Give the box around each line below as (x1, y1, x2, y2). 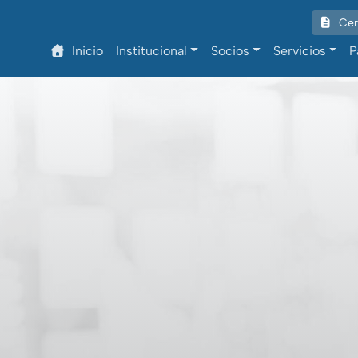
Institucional (116, 42, 188, 58)
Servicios (272, 42, 326, 58)
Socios (210, 42, 249, 58)
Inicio (72, 42, 104, 58)
